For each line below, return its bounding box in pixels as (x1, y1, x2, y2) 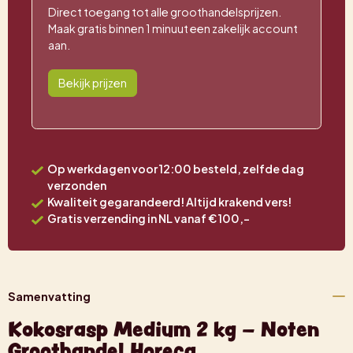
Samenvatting (8, 288, 91, 303)
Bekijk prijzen (58, 76, 127, 91)
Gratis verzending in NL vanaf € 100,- (46, 211, 250, 226)
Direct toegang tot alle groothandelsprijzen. (48, 5, 281, 20)
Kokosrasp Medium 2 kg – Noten (8, 315, 319, 344)
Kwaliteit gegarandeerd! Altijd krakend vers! (46, 195, 292, 210)
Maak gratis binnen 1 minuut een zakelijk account (48, 21, 298, 36)
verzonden (46, 178, 106, 193)
